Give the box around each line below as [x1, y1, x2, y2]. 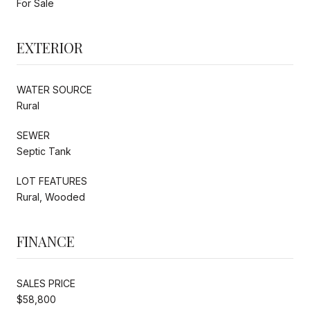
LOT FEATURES [17, 174, 87, 187]
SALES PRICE [17, 277, 75, 289]
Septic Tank [17, 145, 71, 157]
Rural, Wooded [17, 190, 85, 203]
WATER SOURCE [17, 83, 92, 95]
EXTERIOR [17, 37, 83, 57]
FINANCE [17, 231, 75, 250]
